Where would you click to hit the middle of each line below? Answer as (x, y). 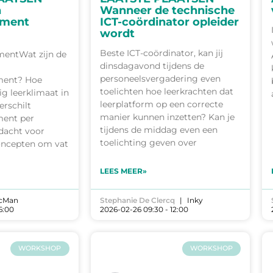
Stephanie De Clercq (137, 200)
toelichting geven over (148, 142)
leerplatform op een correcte (161, 104)
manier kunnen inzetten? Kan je (167, 117)
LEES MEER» (123, 171)
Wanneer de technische (167, 10)
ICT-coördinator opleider (169, 22)
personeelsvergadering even (160, 78)
